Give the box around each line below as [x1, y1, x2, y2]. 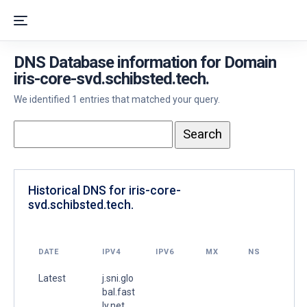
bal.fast [102, 286, 135, 297]
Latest [38, 272, 66, 284]
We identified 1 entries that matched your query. [14, 94, 220, 105]
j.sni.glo [102, 272, 134, 284]
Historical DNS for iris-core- [28, 183, 181, 197]
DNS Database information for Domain [14, 53, 276, 72]
